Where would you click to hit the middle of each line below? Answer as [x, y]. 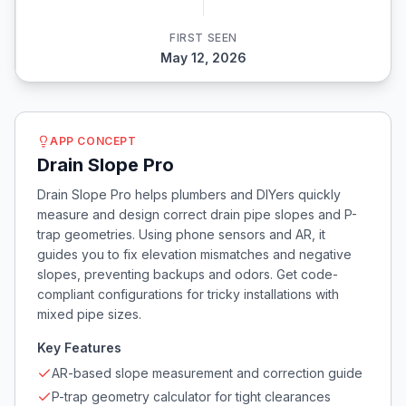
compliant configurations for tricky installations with [188, 294]
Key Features [79, 348]
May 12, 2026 [203, 58]
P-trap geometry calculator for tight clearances [191, 396]
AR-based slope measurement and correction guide [207, 373]
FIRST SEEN [203, 38]
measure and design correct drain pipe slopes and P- [197, 214]
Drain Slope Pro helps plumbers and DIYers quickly [189, 194]
